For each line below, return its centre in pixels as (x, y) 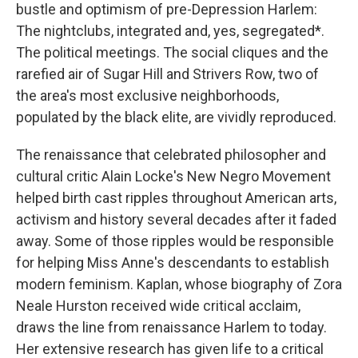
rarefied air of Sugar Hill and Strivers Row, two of (167, 74)
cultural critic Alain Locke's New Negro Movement (173, 176)
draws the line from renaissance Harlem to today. (171, 327)
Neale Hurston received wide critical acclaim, (158, 306)
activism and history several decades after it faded (176, 219)
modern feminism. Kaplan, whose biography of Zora (179, 284)
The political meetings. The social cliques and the (172, 52)
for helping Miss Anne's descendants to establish (173, 263)
